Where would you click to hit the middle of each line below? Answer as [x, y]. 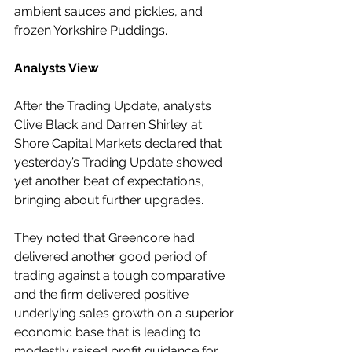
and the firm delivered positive [103, 294]
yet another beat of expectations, [111, 181]
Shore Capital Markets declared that [119, 143]
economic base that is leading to [109, 332]
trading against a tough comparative [121, 275]
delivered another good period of [112, 257]
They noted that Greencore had [106, 238]
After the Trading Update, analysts [114, 106]
